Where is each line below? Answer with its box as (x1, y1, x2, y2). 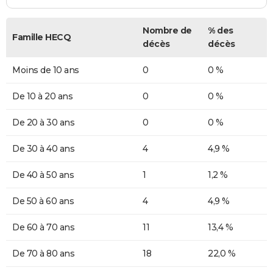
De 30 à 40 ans (12, 143, 74, 155)
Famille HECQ (12, 32, 71, 43)
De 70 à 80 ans (12, 248, 74, 260)
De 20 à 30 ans (12, 117, 74, 129)
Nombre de (143, 25, 192, 37)
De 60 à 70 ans (12, 222, 74, 233)
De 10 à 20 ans (12, 91, 73, 102)
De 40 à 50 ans (12, 169, 74, 181)
